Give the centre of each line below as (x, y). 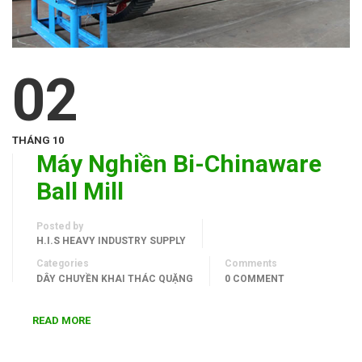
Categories (63, 263)
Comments (251, 263)
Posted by (60, 226)
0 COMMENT (255, 279)
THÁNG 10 (38, 140)
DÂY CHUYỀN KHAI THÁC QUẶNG (115, 279)
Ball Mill (80, 191)
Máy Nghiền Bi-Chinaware (179, 164)
